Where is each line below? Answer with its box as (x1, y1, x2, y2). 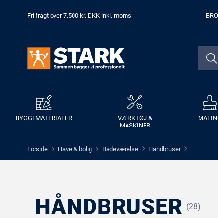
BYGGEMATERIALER (16, 114, 72, 122)
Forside (27, 145, 48, 153)
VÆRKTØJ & (117, 114, 152, 122)
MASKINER (119, 122, 150, 129)
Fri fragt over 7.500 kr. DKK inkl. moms (27, 12, 131, 19)
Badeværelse (102, 145, 138, 153)
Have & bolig (58, 145, 92, 153)
